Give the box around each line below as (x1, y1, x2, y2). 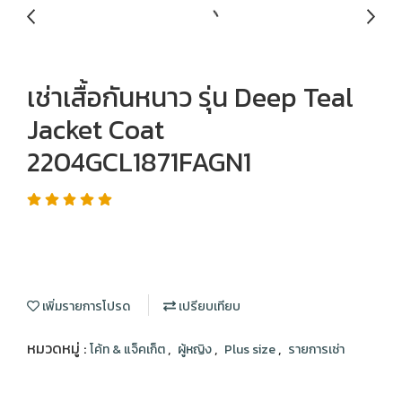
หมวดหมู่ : (27, 337, 90, 359)
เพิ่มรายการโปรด (39, 297, 130, 316)
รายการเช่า (288, 340, 345, 359)
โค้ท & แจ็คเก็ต (90, 340, 168, 359)
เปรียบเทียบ (176, 297, 240, 316)
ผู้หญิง (178, 340, 214, 359)
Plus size (224, 340, 278, 359)
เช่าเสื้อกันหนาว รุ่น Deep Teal (27, 77, 354, 118)
